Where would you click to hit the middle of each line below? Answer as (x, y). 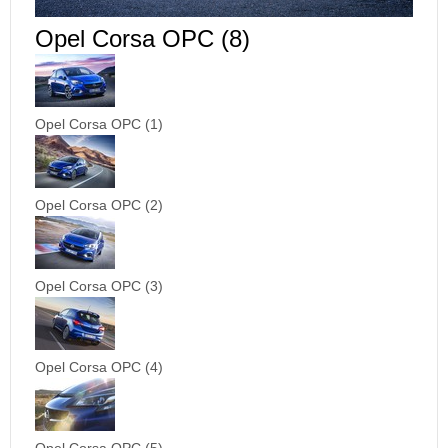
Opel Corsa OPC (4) (99, 367)
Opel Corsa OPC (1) (99, 124)
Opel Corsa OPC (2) (99, 205)
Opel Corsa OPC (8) (142, 39)
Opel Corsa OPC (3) (99, 286)
